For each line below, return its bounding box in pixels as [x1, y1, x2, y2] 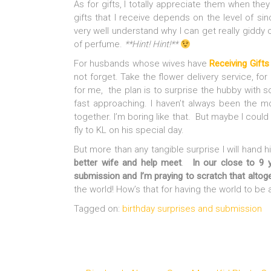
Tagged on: [74, 203, 122, 214]
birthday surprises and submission [122, 203, 262, 214]
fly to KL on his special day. [74, 125, 184, 135]
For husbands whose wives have [74, 58, 210, 69]
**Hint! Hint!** [125, 39, 178, 50]
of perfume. [74, 39, 125, 50]
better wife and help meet [74, 157, 182, 168]
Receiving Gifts [209, 58, 269, 69]
